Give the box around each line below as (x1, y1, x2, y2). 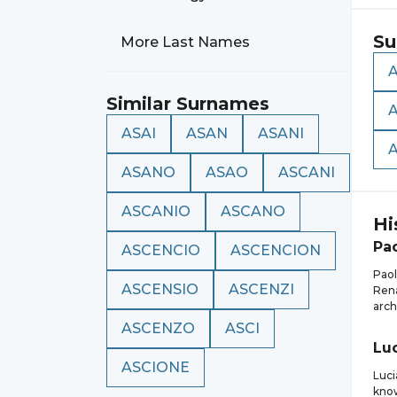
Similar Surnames (106, 93, 269, 114)
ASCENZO (121, 320, 195, 337)
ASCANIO (121, 203, 191, 220)
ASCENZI (229, 281, 294, 298)
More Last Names (121, 34, 250, 51)
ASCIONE (121, 359, 190, 376)
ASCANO (221, 203, 285, 220)
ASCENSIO (121, 281, 198, 298)
